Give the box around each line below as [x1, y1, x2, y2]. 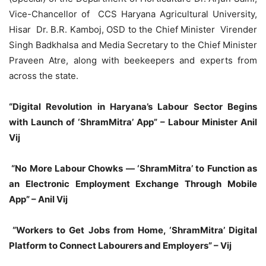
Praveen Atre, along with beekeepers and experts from [9, 54, 257, 66]
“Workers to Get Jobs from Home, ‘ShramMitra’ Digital [12, 224, 257, 236]
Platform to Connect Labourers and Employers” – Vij [9, 239, 232, 251]
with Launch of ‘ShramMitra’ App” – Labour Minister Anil [9, 116, 257, 128]
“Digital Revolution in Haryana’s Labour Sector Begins [9, 100, 257, 112]
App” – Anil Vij [9, 193, 68, 205]
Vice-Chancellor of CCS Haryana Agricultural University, [9, 8, 257, 20]
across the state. [9, 69, 78, 81]
